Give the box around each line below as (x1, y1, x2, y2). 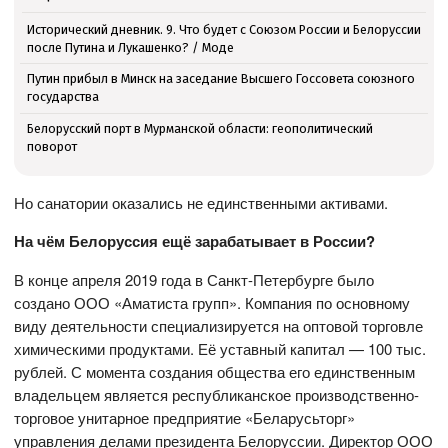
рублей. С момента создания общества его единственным (14, 361, 416, 383)
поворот (26, 139, 77, 155)
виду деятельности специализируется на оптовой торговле (14, 315, 424, 337)
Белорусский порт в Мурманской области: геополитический (26, 121, 373, 137)
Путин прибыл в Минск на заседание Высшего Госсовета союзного (26, 71, 415, 87)
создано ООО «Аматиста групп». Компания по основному (14, 292, 411, 314)
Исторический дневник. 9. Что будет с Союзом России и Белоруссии (26, 21, 421, 37)
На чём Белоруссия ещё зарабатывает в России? (14, 230, 376, 253)
